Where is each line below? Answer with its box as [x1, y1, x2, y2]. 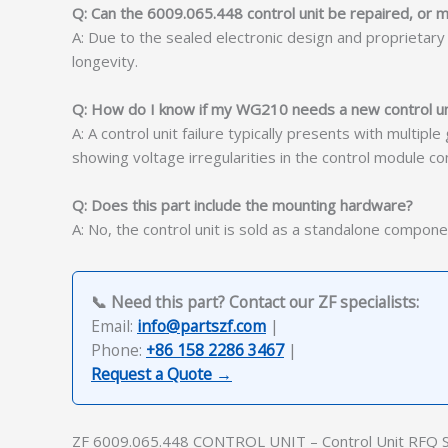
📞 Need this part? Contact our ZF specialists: [91, 290, 419, 313]
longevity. [72, 50, 138, 71]
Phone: [91, 338, 146, 361]
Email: [91, 314, 137, 337]
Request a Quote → [91, 362, 232, 385]
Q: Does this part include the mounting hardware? [72, 194, 413, 215]
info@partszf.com [137, 314, 266, 337]
